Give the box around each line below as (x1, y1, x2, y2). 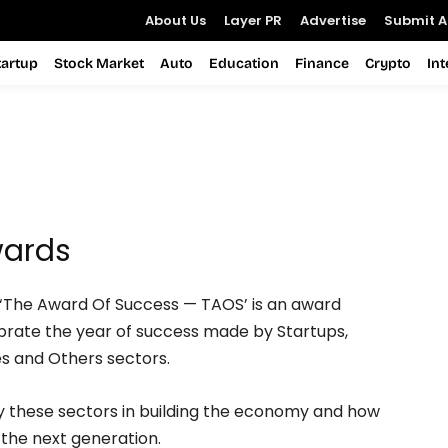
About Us (145, 11, 206, 30)
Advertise (300, 11, 366, 30)
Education (208, 54, 279, 72)
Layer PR (224, 11, 282, 30)
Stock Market (53, 54, 144, 72)
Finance (294, 54, 349, 72)
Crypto (364, 54, 411, 72)
